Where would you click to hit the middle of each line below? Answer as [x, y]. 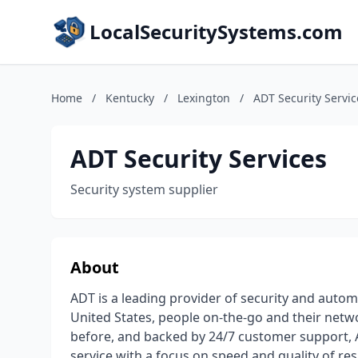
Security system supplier [144, 189]
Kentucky [130, 98]
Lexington [204, 98]
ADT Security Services [199, 159]
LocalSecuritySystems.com [216, 32]
